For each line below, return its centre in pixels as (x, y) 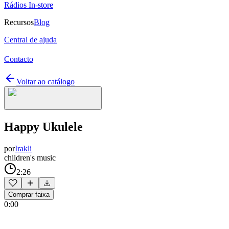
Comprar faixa (29, 194)
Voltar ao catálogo (45, 82)
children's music (30, 157)
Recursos (19, 22)
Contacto (19, 59)
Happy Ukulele (43, 127)
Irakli (23, 148)
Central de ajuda (30, 40)
